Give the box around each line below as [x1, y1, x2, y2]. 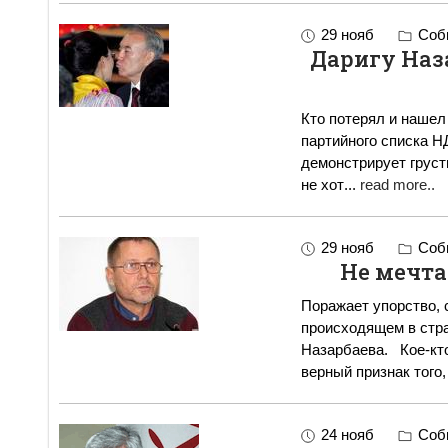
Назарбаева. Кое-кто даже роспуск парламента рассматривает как [300, 341, 392, 359]
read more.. [359, 176, 435, 194]
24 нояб [320, 426, 374, 444]
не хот [300, 176, 344, 194]
